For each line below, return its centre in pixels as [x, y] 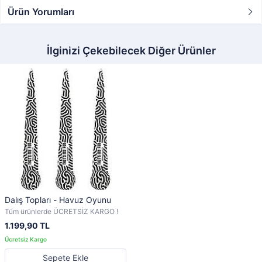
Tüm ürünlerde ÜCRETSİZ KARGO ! [61, 211]
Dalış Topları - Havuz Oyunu [58, 199]
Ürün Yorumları [41, 11]
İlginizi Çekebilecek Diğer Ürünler [131, 50]
